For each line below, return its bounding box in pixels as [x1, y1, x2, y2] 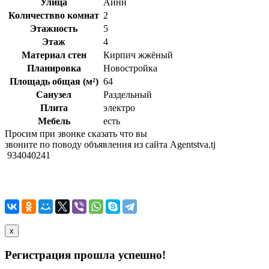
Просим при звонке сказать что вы [5, 128, 147, 139]
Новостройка [103, 62, 157, 73]
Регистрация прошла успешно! [5, 248, 166, 261]
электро [103, 102, 135, 113]
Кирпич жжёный [103, 49, 173, 60]
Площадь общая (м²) [9, 76, 98, 86]
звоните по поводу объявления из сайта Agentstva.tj [5, 139, 216, 150]
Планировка [26, 62, 81, 73]
